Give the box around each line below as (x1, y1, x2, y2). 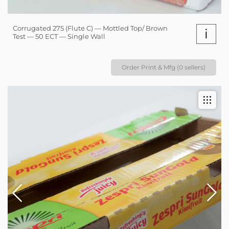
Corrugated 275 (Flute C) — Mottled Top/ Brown (13, 24, 168, 32)
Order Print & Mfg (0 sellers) (122, 63, 205, 71)
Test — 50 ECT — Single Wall (13, 32, 105, 40)
